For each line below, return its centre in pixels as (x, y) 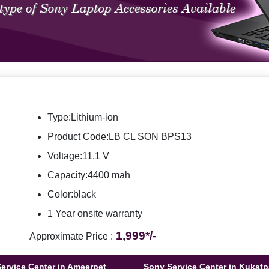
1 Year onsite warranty (95, 213)
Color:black (72, 194)
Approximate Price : (71, 236)
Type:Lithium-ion (83, 117)
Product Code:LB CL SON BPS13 (119, 137)
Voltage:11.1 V (78, 156)
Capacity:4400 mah (89, 175)
